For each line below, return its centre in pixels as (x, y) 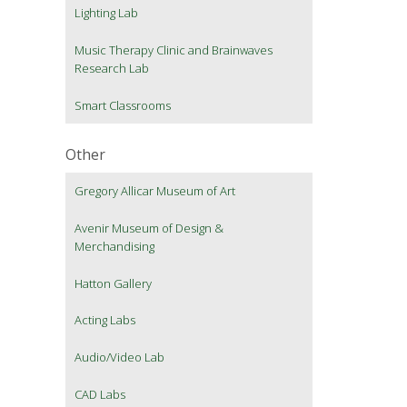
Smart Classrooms (123, 106)
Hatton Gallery (113, 284)
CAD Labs (100, 395)
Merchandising (114, 247)
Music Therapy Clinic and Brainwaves (174, 50)
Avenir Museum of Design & (149, 228)
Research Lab (112, 69)
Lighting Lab (106, 13)
